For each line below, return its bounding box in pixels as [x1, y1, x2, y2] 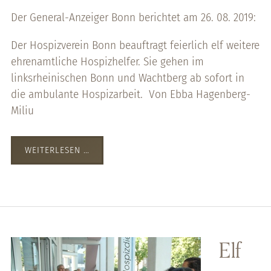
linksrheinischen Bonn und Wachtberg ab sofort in [10, 70, 244, 85]
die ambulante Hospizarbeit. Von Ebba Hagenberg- [10, 87, 250, 101]
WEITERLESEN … [24, 145, 90, 156]
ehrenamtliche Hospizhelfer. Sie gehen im [10, 54, 204, 68]
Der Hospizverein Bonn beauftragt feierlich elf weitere [10, 38, 260, 52]
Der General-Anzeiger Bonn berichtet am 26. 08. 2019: [10, 10, 256, 24]
